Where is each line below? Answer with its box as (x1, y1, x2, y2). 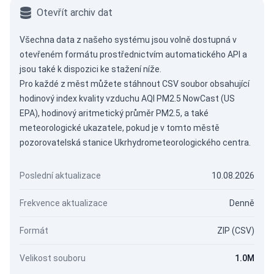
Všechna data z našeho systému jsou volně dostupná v (20, 35, 237, 45)
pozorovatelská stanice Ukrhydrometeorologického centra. (20, 138, 251, 147)
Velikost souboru (20, 253, 86, 263)
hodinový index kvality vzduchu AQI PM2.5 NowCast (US (20, 94, 235, 103)
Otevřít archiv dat (37, 7, 113, 18)
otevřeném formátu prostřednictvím (20, 50, 165, 59)
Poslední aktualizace (20, 171, 101, 180)
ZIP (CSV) (217, 226, 254, 235)
